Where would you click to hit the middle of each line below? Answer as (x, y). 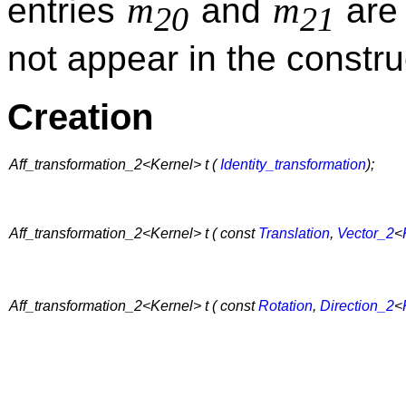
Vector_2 (366, 234)
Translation (294, 234)
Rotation (285, 306)
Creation (80, 116)
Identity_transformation (293, 165)
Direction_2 (357, 306)
